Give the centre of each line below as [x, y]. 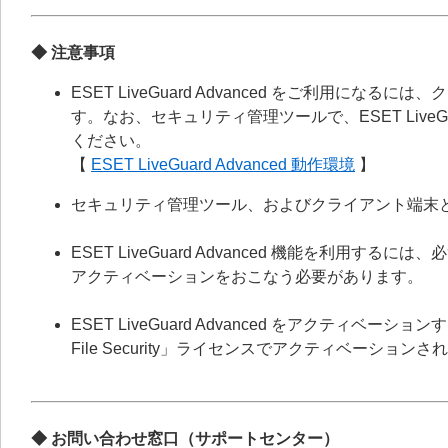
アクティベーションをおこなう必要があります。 [247, 276]
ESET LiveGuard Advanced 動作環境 [223, 164]
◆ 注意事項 [73, 52]
